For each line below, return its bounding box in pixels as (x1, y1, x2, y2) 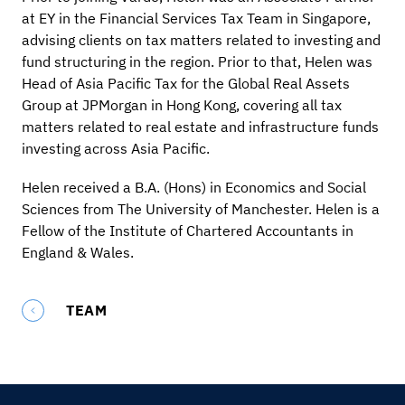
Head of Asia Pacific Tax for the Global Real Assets (22, 74, 350, 93)
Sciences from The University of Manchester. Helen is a (22, 199, 380, 218)
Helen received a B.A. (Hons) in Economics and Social (22, 177, 366, 196)
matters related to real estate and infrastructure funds (22, 118, 379, 137)
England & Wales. (22, 242, 134, 261)
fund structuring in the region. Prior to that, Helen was (22, 52, 372, 71)
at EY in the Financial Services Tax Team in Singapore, (22, 9, 371, 28)
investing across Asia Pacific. (22, 139, 210, 158)
